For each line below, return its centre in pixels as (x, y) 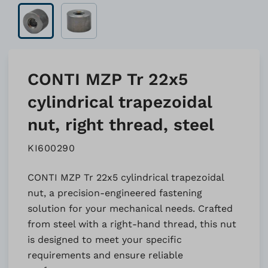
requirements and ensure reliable (105, 255)
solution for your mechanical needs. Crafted (130, 208)
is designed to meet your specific (105, 240)
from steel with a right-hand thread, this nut (132, 224)
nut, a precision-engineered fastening (115, 193)
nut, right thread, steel (121, 125)
